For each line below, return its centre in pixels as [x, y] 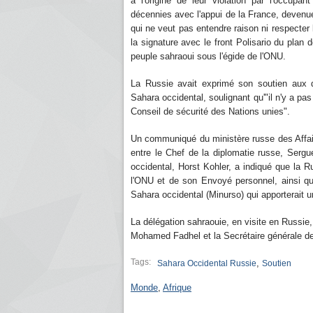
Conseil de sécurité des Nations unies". [210, 111]
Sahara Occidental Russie [207, 263]
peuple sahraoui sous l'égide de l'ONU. [210, 56]
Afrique [177, 287]
